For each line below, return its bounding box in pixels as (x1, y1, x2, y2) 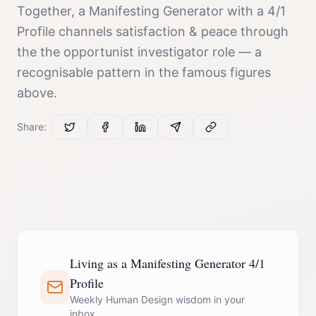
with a (224, 4, 267, 18)
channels (55, 24, 116, 39)
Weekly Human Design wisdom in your (70, 293, 245, 305)
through (237, 24, 288, 39)
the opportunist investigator (40, 44, 209, 59)
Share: (17, 121, 47, 133)
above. (17, 85, 57, 100)
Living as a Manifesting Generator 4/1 (70, 255, 266, 272)
